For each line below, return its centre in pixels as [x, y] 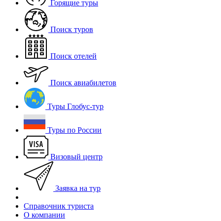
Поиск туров [72, 29]
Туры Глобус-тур [75, 106]
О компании [44, 215]
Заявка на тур [78, 188]
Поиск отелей [74, 56]
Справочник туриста [59, 206]
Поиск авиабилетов [83, 82]
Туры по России [74, 130]
